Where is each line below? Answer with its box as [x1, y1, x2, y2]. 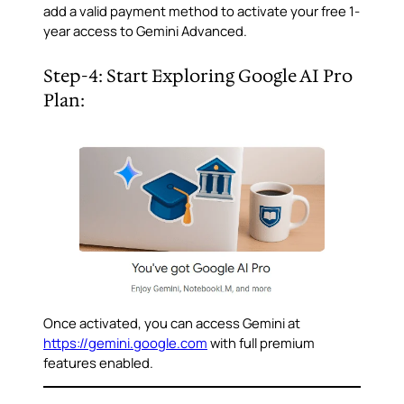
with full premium [207, 334, 315, 352]
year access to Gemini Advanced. [43, 22, 247, 41]
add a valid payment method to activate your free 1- [43, 2, 360, 21]
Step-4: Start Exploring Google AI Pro [43, 64, 353, 88]
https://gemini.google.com [43, 334, 207, 352]
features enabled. [43, 353, 153, 372]
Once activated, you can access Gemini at [43, 314, 300, 332]
